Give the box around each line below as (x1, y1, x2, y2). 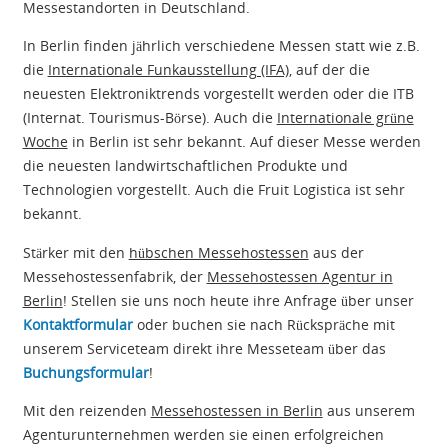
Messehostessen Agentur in (206, 266, 393, 286)
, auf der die (288, 60, 370, 80)
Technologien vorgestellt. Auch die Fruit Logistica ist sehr (22, 180, 405, 200)
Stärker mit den (22, 242, 129, 262)
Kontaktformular (22, 314, 133, 334)
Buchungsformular (22, 362, 149, 382)
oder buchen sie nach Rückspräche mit (132, 314, 395, 334)
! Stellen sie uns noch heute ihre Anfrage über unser (62, 290, 414, 310)
